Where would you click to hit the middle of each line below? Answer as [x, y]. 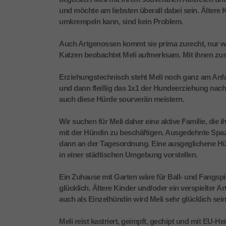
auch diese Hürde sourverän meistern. [122, 99]
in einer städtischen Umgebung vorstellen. [128, 155]
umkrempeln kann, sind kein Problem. [121, 22]
